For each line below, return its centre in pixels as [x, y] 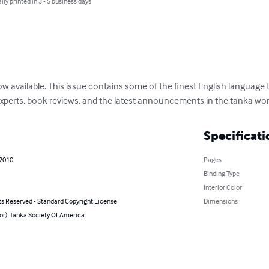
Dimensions [220, 201]
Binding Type [221, 173]
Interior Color [222, 187]
